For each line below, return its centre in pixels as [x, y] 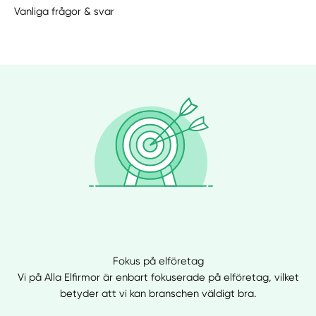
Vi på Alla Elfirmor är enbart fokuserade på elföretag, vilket [158, 278]
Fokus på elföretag [158, 261]
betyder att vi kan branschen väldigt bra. [158, 294]
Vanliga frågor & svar [65, 11]
